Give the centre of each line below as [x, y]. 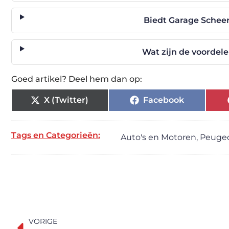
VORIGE [43, 222]
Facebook [163, 100]
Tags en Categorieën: [56, 135]
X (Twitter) [66, 100]
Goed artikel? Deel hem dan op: [77, 79]
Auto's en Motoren [158, 137]
